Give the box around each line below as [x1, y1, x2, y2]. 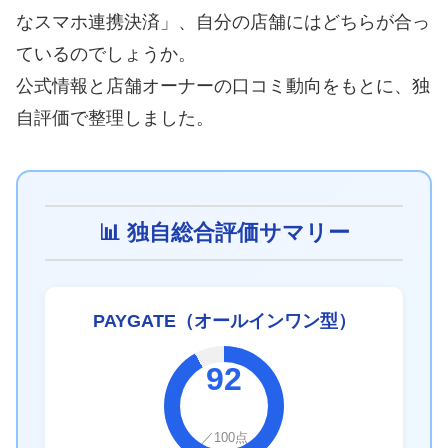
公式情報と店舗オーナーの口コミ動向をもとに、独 [16, 76, 430, 97]
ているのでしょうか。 [16, 44, 196, 65]
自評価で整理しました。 [16, 108, 214, 129]
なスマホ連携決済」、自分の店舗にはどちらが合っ [16, 12, 430, 33]
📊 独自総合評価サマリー [98, 219, 350, 245]
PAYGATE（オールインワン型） [92, 310, 356, 331]
